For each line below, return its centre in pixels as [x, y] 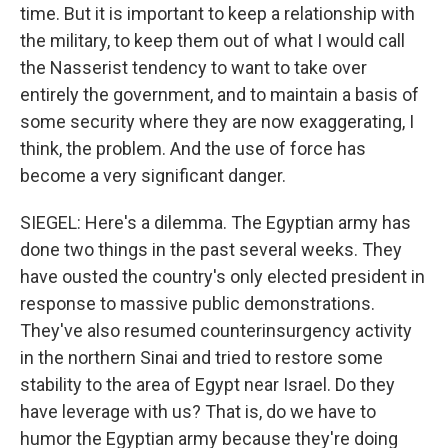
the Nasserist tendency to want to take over [193, 67]
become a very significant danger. [153, 175]
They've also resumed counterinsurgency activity [216, 330]
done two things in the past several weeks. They [211, 249]
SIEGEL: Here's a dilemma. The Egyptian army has [215, 222]
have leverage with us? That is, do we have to [198, 411]
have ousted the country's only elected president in [222, 276]
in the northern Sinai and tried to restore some [201, 357]
